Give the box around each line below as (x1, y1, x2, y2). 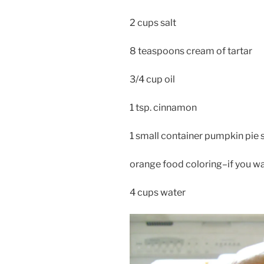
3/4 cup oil (130, 73, 175, 85)
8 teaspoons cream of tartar (130, 45, 252, 57)
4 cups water (130, 186, 186, 198)
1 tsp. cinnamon (130, 101, 197, 113)
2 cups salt (130, 16, 176, 28)
